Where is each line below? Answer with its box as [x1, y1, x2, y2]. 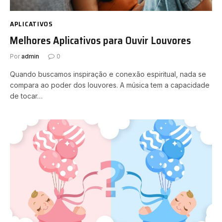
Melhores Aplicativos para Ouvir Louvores [10, 32, 191, 49]
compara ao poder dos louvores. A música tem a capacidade [10, 81, 210, 89]
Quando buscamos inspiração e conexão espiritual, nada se [10, 70, 206, 78]
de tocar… [10, 92, 43, 100]
